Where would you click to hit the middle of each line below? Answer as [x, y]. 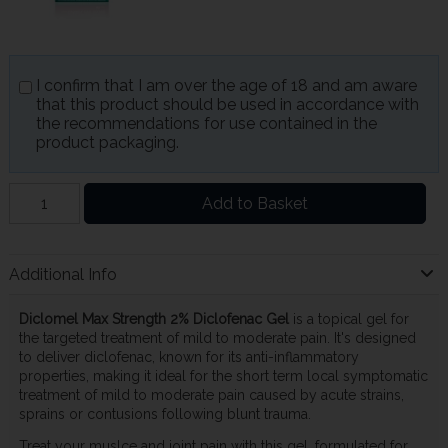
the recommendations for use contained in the [206, 124]
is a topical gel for [350, 318]
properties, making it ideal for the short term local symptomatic [223, 375]
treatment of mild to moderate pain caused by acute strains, [211, 394]
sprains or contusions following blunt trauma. [164, 413]
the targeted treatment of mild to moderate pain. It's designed [217, 337]
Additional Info [62, 275]
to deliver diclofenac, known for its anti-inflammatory [188, 356]
